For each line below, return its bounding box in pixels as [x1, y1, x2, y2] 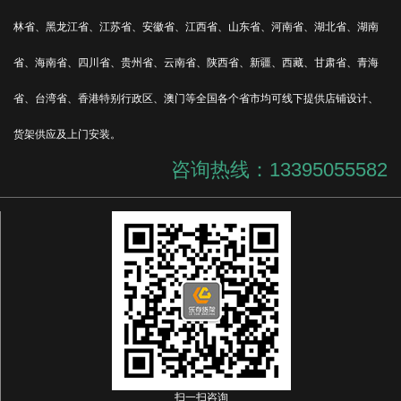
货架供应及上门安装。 [13, 128, 121, 141]
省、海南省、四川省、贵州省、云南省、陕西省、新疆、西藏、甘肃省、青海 [13, 56, 379, 70]
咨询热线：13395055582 [171, 158, 388, 182]
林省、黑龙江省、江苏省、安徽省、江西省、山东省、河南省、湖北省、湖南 [13, 21, 379, 34]
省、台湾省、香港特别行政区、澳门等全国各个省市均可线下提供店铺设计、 [13, 92, 379, 106]
